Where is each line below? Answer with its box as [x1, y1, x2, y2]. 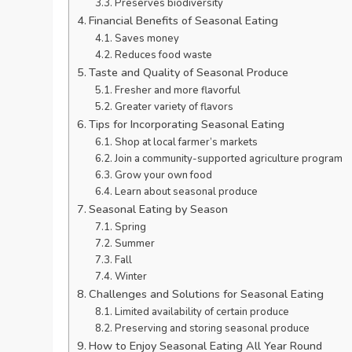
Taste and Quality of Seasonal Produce [89, 64, 289, 80]
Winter [114, 269, 147, 284]
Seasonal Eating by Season [89, 200, 229, 217]
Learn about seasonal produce [114, 184, 258, 199]
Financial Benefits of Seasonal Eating [89, 12, 279, 28]
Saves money [114, 31, 179, 46]
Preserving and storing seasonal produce [114, 321, 310, 335]
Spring [114, 219, 146, 234]
